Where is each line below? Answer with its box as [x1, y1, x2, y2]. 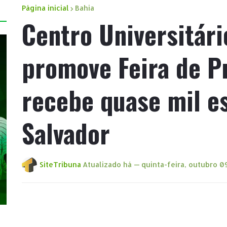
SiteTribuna [40, 160, 81, 169]
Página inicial [22, 4, 69, 13]
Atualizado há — [83, 160, 140, 169]
